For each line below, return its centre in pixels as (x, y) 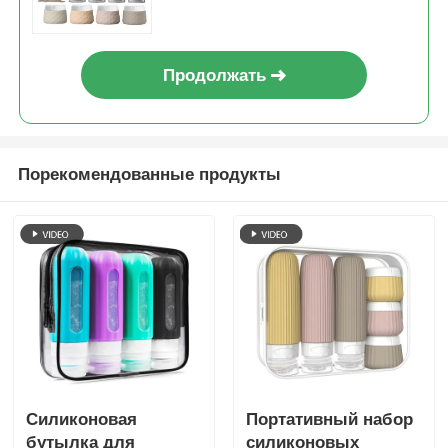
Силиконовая (82, 419)
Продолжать (214, 75)
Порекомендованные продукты (149, 175)
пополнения (213, 15)
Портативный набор (329, 419)
